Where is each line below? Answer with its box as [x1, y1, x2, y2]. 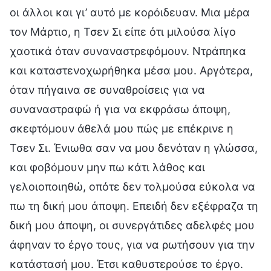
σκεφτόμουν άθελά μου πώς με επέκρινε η [10, 122, 233, 135]
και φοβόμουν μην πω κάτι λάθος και [10, 160, 205, 174]
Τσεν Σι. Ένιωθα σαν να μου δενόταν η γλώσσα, [10, 141, 258, 154]
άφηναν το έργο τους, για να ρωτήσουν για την [10, 238, 255, 251]
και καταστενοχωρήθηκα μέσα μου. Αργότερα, [10, 64, 253, 77]
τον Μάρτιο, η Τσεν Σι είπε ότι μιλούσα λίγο [10, 25, 236, 38]
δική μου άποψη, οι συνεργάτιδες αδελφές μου [10, 218, 255, 232]
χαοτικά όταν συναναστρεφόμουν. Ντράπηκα [10, 44, 246, 57]
